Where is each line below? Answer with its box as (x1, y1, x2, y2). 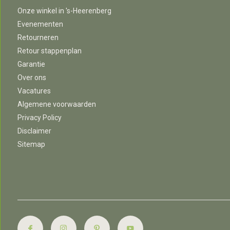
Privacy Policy (17, 113, 62, 122)
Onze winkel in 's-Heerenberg (17, 7, 111, 15)
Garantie (17, 60, 45, 68)
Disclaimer (17, 127, 51, 135)
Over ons (17, 73, 46, 82)
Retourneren (17, 33, 59, 42)
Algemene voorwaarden (17, 100, 96, 108)
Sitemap (17, 140, 45, 148)
